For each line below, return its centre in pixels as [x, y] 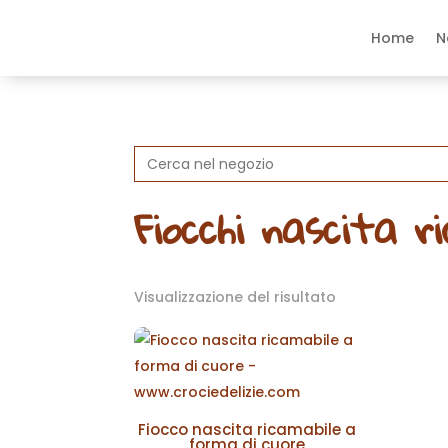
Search [159, 152]
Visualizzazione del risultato [235, 297]
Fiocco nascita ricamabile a [246, 429]
